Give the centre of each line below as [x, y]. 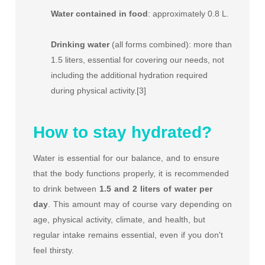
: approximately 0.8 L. [188, 14]
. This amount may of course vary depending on [140, 204]
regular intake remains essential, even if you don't [128, 235]
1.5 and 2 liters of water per [156, 189]
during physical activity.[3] [98, 91]
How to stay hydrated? [122, 132]
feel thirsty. [54, 250]
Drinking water [80, 44]
